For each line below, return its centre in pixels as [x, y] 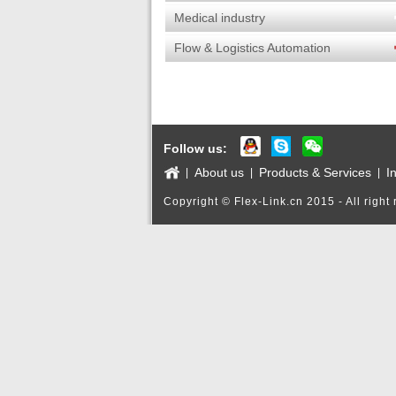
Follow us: [195, 148]
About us [219, 172]
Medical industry [220, 18]
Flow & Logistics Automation [252, 48]
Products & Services [315, 172]
